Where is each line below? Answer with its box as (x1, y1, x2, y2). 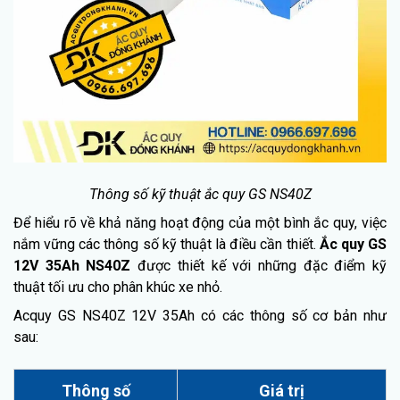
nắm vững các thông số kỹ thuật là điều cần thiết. (13, 235, 320, 253)
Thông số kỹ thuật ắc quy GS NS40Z (88, 185, 312, 203)
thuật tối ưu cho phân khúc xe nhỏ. (13, 278, 222, 296)
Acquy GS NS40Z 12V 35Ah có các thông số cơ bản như (13, 306, 387, 324)
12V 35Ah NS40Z (13, 256, 131, 274)
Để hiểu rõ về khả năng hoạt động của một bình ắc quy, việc (13, 213, 387, 231)
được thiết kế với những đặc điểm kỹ (130, 256, 387, 274)
